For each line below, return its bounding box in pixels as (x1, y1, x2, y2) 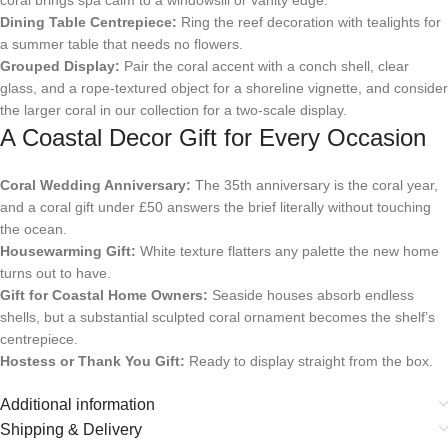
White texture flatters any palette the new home (136, 242, 439, 259)
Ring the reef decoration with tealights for (177, 13, 441, 30)
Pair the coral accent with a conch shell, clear (120, 57, 409, 74)
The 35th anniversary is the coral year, (191, 176, 438, 193)
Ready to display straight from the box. (185, 352, 433, 369)
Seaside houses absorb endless (208, 286, 414, 303)
